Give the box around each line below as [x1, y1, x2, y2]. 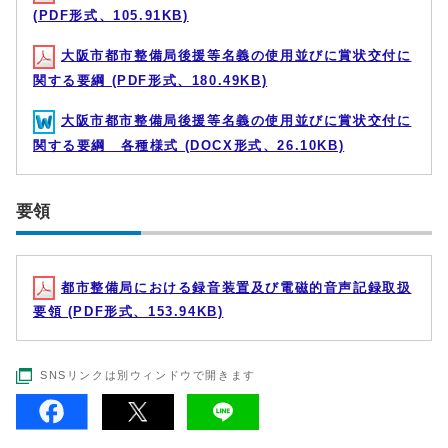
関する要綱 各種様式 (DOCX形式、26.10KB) [33, 137, 345, 153]
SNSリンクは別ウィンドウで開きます [40, 369, 256, 382]
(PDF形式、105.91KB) [33, 8, 189, 24]
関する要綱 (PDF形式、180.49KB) [33, 72, 268, 88]
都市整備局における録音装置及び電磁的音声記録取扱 [61, 279, 412, 295]
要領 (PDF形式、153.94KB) [33, 304, 224, 320]
